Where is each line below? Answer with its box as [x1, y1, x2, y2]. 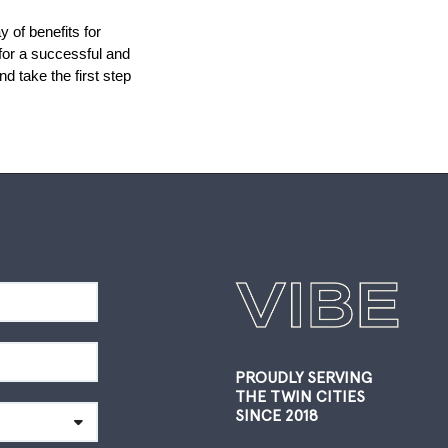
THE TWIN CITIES [234, 386, 365, 406]
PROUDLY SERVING [234, 367, 372, 387]
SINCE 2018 [234, 405, 318, 425]
